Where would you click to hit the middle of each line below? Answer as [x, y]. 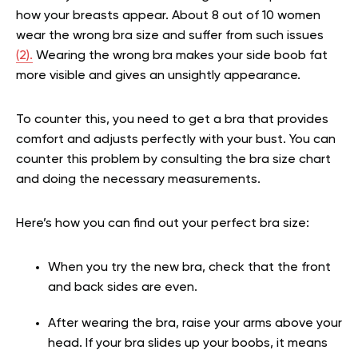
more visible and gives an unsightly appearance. [158, 76]
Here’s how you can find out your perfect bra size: [163, 223]
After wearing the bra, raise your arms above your [195, 323]
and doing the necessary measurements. [138, 179]
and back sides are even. [123, 287]
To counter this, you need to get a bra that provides [172, 119]
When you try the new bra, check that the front [189, 267]
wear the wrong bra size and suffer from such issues [170, 36]
